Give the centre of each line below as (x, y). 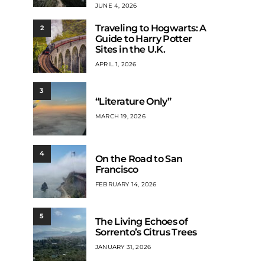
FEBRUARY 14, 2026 (126, 185)
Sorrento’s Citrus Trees (146, 232)
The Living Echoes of (142, 222)
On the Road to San (139, 159)
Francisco (117, 170)
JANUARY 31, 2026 (123, 247)
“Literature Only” (133, 102)
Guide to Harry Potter (144, 39)
